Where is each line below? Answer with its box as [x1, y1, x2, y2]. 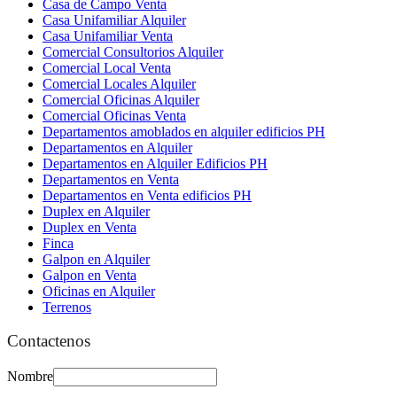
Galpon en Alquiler [43, 251, 150, 267]
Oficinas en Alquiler [43, 283, 155, 299]
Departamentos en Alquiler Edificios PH [43, 155, 268, 171]
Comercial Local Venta [43, 59, 171, 75]
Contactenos [7, 331, 90, 351]
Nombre [7, 369, 53, 385]
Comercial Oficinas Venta [43, 107, 186, 123]
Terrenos [43, 299, 91, 315]
